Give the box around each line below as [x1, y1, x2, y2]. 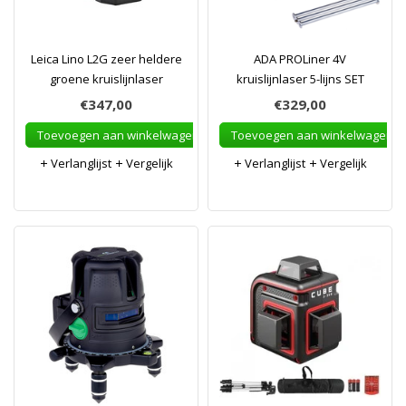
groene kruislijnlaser [49, 71, 163, 87]
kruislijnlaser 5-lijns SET [236, 71, 364, 87]
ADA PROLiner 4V [254, 51, 346, 67]
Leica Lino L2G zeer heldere [30, 51, 182, 67]
